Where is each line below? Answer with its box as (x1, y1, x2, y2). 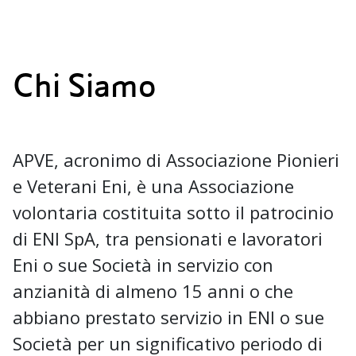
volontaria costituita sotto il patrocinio (13, 199, 334, 224)
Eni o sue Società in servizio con (13, 252, 273, 277)
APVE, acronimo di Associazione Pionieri (13, 147, 339, 172)
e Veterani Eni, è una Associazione (13, 173, 294, 198)
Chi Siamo (13, 68, 157, 105)
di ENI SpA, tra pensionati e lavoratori (13, 226, 323, 250)
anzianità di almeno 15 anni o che (13, 278, 293, 303)
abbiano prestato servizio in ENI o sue (13, 304, 324, 329)
